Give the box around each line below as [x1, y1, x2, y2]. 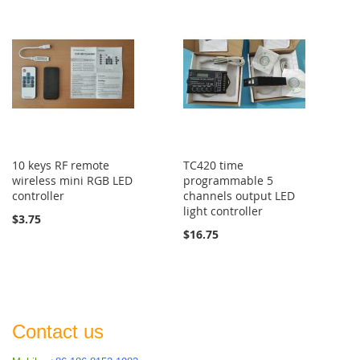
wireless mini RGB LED [12, 172, 133, 188]
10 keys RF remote [12, 157, 109, 173]
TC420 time [183, 157, 244, 173]
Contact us [12, 320, 104, 342]
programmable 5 [183, 172, 274, 188]
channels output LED [183, 187, 296, 203]
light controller [183, 202, 264, 219]
